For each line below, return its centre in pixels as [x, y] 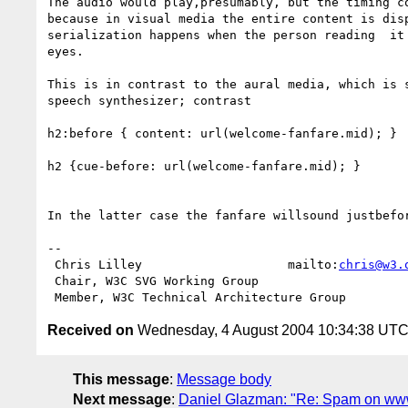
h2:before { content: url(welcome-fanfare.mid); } [222, 133]
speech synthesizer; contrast [149, 100]
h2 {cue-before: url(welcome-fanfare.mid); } [204, 166]
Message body [224, 379]
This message [121, 379]
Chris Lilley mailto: [197, 264]
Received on [91, 330]
